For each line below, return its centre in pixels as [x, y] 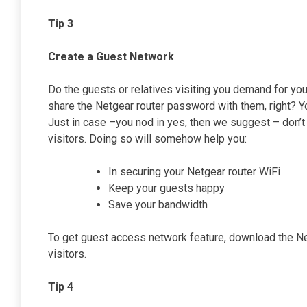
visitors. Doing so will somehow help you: [147, 139]
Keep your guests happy [167, 188]
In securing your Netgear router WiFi [194, 172]
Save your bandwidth [158, 205]
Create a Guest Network [111, 57]
